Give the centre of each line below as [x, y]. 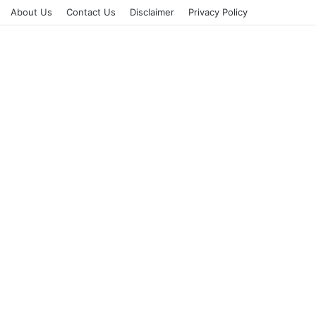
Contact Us [91, 12]
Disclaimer [152, 12]
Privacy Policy [218, 12]
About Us [31, 12]
